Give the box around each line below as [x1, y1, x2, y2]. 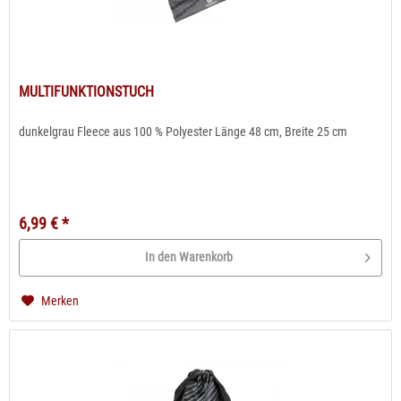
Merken [41, 293, 80, 308]
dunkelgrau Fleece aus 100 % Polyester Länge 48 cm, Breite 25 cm [19, 124, 348, 139]
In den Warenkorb [145, 250, 234, 265]
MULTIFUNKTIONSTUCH [19, 82, 155, 100]
